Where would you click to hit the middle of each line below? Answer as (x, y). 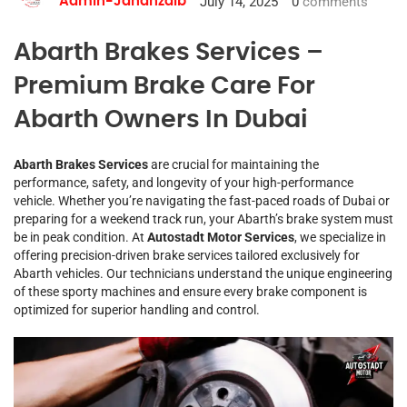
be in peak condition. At (80, 237)
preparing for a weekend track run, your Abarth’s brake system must (203, 218)
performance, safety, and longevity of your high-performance (184, 182)
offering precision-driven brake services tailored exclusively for (187, 255)
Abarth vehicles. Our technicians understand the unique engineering (203, 273)
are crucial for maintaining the (233, 164)
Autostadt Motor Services (221, 237)
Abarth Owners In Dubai (161, 119)
